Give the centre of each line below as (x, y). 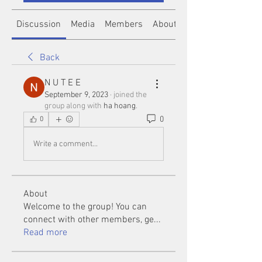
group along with (73, 106)
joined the (130, 95)
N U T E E (63, 83)
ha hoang (120, 106)
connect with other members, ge (89, 220)
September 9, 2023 (76, 95)
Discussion (39, 25)
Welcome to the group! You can (85, 207)
